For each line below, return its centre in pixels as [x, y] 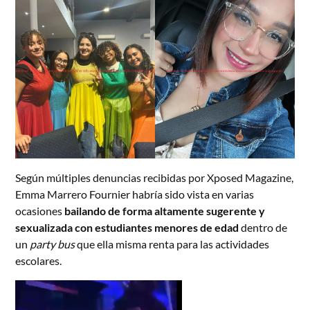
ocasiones [40, 210]
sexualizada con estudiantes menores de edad [127, 227]
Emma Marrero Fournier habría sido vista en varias [135, 194]
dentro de [263, 227]
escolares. [39, 260]
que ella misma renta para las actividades [172, 244]
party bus [53, 244]
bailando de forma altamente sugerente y [165, 210]
